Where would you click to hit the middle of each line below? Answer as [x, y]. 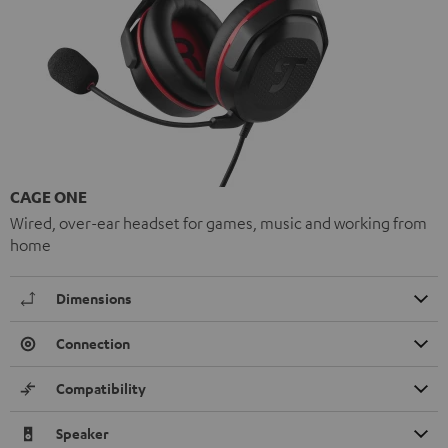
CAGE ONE [48, 196]
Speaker [82, 433]
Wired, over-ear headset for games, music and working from [218, 222]
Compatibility [101, 388]
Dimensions [94, 298]
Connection [93, 343]
